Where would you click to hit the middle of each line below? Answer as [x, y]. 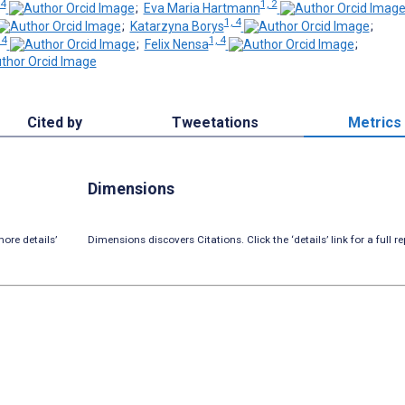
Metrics [375, 123]
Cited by [54, 123]
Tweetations [215, 123]
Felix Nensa [176, 44]
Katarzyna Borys [177, 26]
